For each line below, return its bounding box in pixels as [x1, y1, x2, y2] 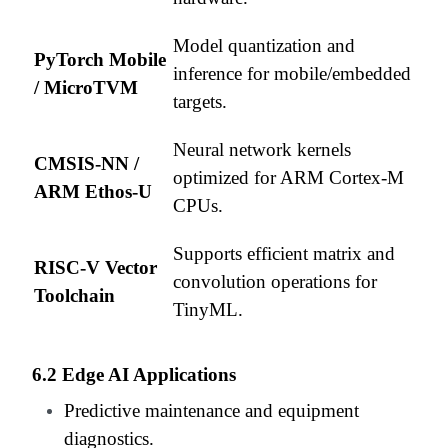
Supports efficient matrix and [173, 242, 395, 264]
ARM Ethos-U [34, 180, 152, 202]
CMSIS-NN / [34, 152, 139, 174]
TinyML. [173, 298, 243, 320]
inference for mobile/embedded [173, 62, 411, 84]
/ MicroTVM [34, 76, 138, 98]
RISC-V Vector [34, 256, 157, 278]
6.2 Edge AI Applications [32, 363, 236, 385]
